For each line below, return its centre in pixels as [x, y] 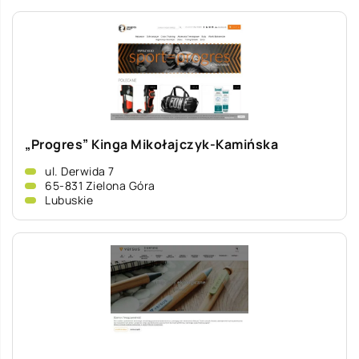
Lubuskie [69, 200]
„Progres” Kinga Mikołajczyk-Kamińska [151, 144]
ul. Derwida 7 [80, 171]
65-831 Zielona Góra [100, 186]
